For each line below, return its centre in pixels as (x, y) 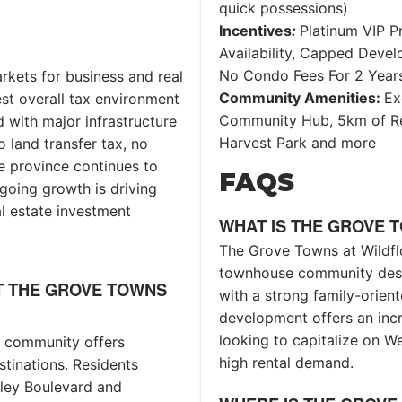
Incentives (255, 31)
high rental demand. (286, 362)
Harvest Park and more (297, 143)
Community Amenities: (301, 98)
